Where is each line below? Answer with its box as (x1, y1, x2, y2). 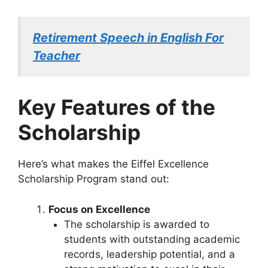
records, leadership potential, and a (63, 248, 235, 260)
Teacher (33, 48, 80, 63)
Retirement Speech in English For (33, 30, 224, 45)
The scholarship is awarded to (63, 218, 209, 230)
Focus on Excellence (48, 203, 150, 215)
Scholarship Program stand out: (18, 173, 169, 185)
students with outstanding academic (63, 233, 240, 245)
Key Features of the (18, 95, 215, 120)
